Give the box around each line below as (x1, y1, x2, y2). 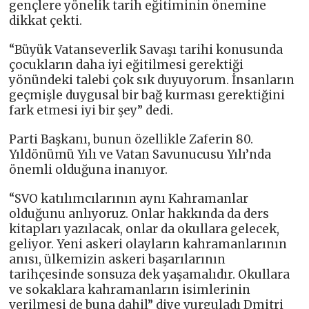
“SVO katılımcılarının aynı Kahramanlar (9, 191, 249, 207)
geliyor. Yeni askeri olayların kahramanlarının (9, 237, 288, 252)
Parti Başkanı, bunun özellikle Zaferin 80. (9, 132, 254, 148)
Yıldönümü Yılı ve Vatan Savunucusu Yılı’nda (9, 147, 272, 163)
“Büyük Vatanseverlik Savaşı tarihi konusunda (9, 42, 283, 58)
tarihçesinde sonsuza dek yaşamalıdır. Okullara (9, 267, 290, 283)
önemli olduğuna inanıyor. (9, 162, 168, 178)
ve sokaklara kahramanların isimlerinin (9, 282, 251, 298)
